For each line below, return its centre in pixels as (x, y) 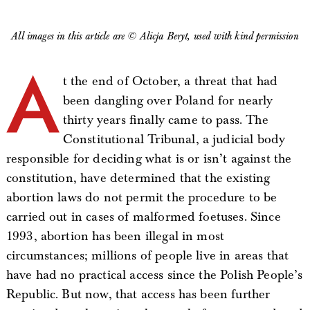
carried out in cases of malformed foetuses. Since (143, 217)
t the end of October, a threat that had (170, 81)
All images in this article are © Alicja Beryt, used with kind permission (158, 36)
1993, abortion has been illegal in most (115, 236)
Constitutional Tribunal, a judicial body (174, 139)
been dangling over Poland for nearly (168, 101)
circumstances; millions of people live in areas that (147, 256)
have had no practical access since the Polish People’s (154, 275)
